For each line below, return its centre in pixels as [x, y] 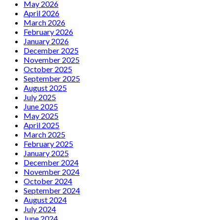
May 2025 [41, 115]
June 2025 [41, 106]
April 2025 [41, 125]
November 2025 [52, 59]
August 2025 [45, 87]
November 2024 [52, 171]
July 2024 [40, 209]
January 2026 [46, 41]
